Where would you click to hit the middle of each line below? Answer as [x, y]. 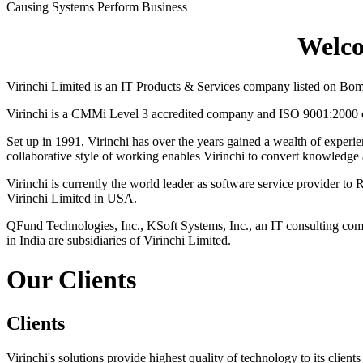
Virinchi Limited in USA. [72, 198]
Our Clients [71, 280]
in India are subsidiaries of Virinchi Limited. [119, 240]
